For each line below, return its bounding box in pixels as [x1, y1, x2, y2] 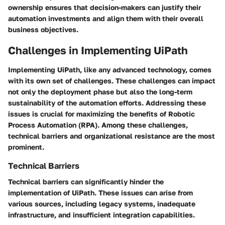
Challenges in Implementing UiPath [8, 44, 188, 57]
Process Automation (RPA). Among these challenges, [8, 120, 188, 129]
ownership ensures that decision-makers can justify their [8, 3, 201, 12]
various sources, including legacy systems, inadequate [8, 199, 195, 208]
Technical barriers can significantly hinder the [8, 177, 164, 186]
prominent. [8, 142, 44, 151]
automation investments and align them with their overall [8, 14, 203, 23]
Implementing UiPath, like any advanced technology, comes [8, 65, 211, 74]
